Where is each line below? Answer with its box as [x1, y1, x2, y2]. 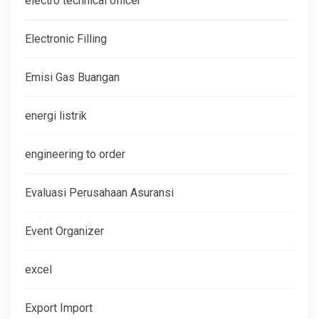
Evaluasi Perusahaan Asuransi [25, 185, 174, 199]
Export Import [25, 300, 93, 315]
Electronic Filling [25, 31, 107, 46]
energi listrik [25, 108, 87, 122]
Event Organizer [25, 224, 104, 238]
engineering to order [25, 147, 125, 161]
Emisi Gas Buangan [25, 70, 120, 84]
